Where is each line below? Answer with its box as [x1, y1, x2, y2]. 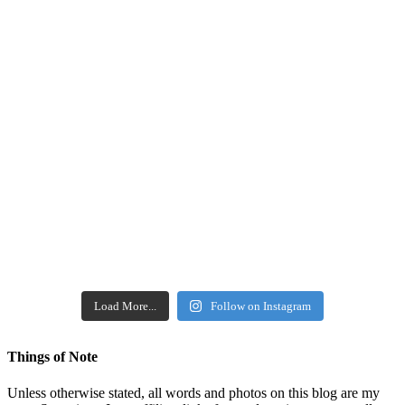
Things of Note [7, 349, 98, 365]
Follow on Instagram [211, 299, 312, 314]
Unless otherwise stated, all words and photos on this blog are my [7, 384, 380, 400]
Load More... [93, 299, 156, 314]
